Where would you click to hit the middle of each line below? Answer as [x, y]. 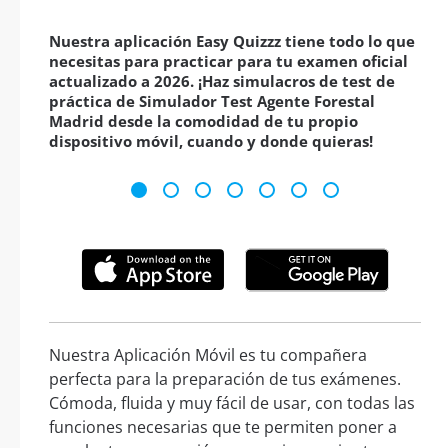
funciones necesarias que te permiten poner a [223, 426]
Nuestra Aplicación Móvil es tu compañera [208, 354]
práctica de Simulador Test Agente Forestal [212, 101]
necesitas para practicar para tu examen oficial [228, 61]
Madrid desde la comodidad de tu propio [203, 121]
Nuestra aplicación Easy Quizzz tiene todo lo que [232, 41]
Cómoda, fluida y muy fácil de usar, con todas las [232, 402]
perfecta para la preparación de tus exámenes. [225, 378]
